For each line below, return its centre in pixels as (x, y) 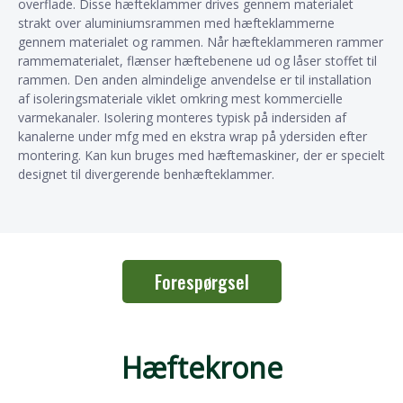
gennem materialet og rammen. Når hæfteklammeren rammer (201, 41)
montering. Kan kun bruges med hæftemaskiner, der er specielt (201, 155)
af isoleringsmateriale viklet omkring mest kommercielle (180, 98)
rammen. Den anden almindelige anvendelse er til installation (195, 79)
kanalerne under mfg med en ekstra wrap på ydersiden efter (193, 136)
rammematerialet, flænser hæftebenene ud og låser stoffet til (197, 60)
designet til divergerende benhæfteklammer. (146, 174)
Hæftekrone (201, 368)
